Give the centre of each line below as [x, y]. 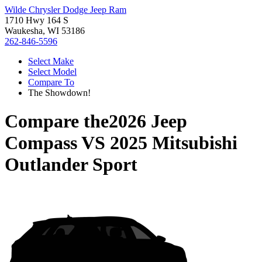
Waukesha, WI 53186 [45, 31]
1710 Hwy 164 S [37, 20]
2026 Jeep [148, 121]
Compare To [51, 82]
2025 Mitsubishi [174, 143]
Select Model [52, 72]
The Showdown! [59, 93]
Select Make [51, 61]
